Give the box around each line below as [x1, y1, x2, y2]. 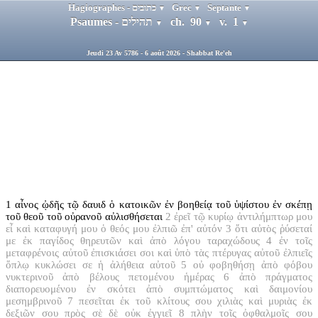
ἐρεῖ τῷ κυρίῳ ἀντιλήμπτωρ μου [174, 210, 313, 222]
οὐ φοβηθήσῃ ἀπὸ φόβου [192, 258, 313, 270]
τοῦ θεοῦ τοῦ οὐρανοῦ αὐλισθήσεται [6, 210, 163, 222]
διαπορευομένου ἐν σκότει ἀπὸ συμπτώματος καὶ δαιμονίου [6, 283, 312, 295]
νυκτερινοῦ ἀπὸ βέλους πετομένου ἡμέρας [6, 270, 214, 283]
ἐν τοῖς [279, 234, 313, 246]
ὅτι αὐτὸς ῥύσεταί [235, 222, 312, 234]
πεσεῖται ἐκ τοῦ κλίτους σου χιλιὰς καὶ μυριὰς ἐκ [79, 295, 313, 307]
